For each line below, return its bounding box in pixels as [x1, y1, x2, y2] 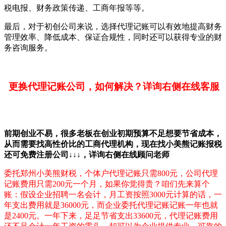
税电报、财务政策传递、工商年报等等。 [4, 3, 149, 12]
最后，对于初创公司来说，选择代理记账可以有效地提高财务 [4, 22, 222, 31]
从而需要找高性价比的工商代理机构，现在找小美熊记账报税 [4, 140, 222, 149]
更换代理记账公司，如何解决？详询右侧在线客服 [8, 81, 219, 92]
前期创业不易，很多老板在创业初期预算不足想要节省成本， [4, 129, 222, 138]
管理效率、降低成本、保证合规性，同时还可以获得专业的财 [4, 32, 222, 41]
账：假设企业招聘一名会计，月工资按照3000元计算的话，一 [4, 190, 222, 199]
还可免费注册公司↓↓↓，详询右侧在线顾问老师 [4, 150, 169, 159]
